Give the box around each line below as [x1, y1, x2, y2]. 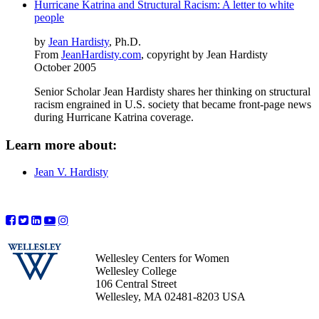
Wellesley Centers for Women [95, 252, 229, 265]
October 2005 [34, 61, 96, 73]
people [34, 11, 64, 23]
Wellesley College [95, 265, 177, 278]
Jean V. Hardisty [34, 166, 108, 179]
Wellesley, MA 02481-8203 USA [95, 291, 246, 303]
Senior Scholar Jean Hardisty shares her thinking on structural [34, 85, 310, 98]
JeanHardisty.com [61, 48, 141, 61]
